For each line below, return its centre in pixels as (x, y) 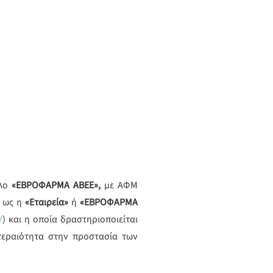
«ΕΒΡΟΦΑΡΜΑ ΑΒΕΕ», (56, 185)
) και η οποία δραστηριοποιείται (70, 219)
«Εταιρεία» (46, 202)
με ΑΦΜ (121, 185)
